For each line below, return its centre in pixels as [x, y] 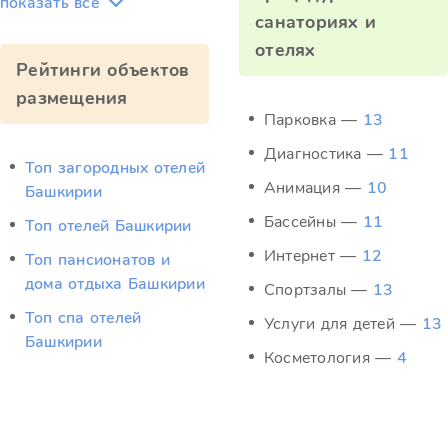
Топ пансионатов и [98, 260]
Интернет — [313, 256]
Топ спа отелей [83, 318]
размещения [72, 98]
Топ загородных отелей [115, 168]
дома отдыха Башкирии [115, 284]
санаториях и [316, 22]
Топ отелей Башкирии [108, 226]
